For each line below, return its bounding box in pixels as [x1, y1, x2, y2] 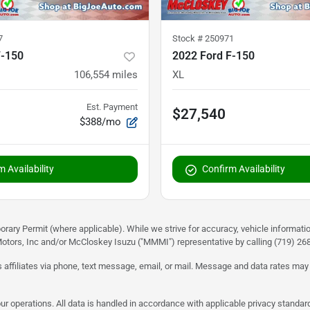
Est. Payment [86, 102, 138, 113]
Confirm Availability [202, 163, 285, 175]
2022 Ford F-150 [172, 49, 255, 63]
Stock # [172, 33, 205, 44]
